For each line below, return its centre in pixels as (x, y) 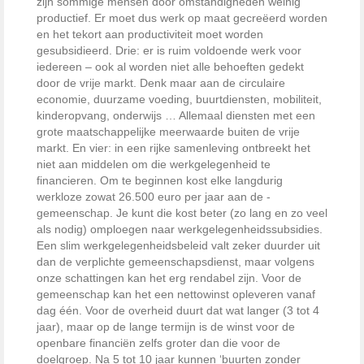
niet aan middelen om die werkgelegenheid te (154, 164)
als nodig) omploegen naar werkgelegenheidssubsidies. (180, 229)
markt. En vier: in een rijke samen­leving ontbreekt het (173, 147)
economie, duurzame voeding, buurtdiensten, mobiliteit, (179, 99)
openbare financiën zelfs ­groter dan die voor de (158, 342)
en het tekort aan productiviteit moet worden (150, 34)
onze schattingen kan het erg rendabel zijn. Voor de (169, 277)
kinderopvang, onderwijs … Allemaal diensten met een (176, 115)
